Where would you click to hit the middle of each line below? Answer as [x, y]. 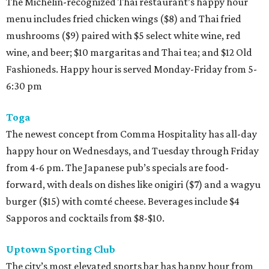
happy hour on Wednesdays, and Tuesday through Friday [132, 150]
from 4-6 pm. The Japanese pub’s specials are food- [117, 167]
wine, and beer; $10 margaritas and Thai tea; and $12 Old [129, 52]
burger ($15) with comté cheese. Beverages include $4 [123, 201]
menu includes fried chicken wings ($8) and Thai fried [124, 18]
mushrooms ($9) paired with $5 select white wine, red [123, 35]
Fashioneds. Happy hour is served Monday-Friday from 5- [131, 69]
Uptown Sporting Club [61, 249]
